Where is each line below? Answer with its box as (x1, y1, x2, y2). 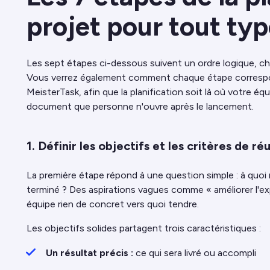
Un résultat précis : (46, 247, 133, 259)
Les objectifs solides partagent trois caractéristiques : (27, 222, 261, 234)
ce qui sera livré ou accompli (133, 247, 256, 259)
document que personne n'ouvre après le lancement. (27, 101, 254, 113)
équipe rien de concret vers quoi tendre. (27, 198, 199, 210)
